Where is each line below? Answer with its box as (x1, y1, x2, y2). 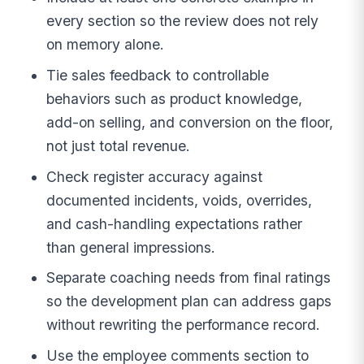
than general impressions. (46, 238, 216, 256)
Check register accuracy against (46, 167, 263, 185)
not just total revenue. (46, 136, 191, 154)
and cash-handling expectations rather (46, 214, 303, 232)
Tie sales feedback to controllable (46, 66, 270, 84)
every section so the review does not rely (46, 12, 319, 30)
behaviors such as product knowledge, (46, 89, 303, 107)
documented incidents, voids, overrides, (46, 191, 313, 209)
